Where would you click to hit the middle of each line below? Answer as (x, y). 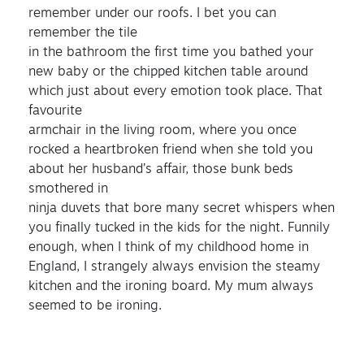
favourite (55, 111)
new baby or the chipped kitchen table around (168, 72)
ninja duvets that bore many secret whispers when (182, 208)
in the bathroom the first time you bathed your (171, 52)
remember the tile (83, 33)
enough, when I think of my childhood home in (169, 247)
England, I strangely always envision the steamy (174, 267)
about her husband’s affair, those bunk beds (161, 169)
